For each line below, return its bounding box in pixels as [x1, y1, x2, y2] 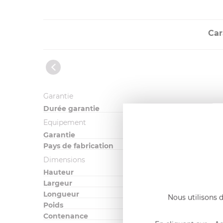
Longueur [43, 190, 79, 199]
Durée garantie [43, 104, 100, 113]
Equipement [43, 118, 86, 127]
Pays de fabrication [43, 141, 113, 151]
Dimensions [43, 155, 85, 165]
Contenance [43, 212, 88, 221]
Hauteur [43, 168, 74, 177]
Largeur [43, 179, 72, 188]
